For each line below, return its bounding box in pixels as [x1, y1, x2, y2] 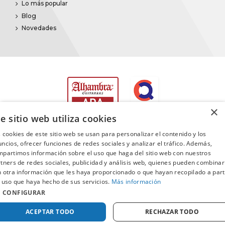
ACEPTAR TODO [26, 207, 75, 216]
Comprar [114, 206, 146, 215]
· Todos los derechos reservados [90, 155, 194, 162]
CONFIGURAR [2, 188, 45, 197]
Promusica [53, 155, 91, 162]
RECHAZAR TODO [145, 207, 199, 216]
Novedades [22, 24, 56, 32]
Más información [111, 177, 161, 186]
